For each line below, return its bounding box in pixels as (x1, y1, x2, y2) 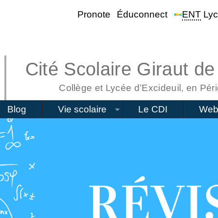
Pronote (77, 9, 110, 19)
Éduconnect (117, 9, 168, 19)
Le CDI (138, 104, 167, 114)
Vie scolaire (57, 104, 107, 114)
